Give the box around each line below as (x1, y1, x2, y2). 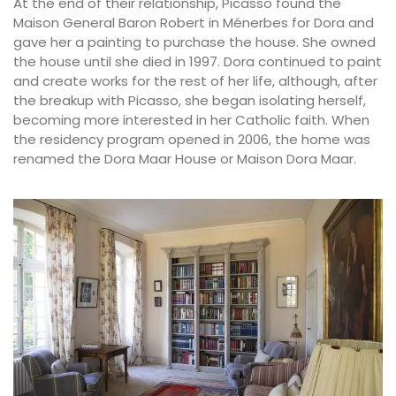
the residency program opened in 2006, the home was (13, 129, 370, 148)
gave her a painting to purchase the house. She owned (13, 32, 376, 51)
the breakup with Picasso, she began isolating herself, (13, 90, 366, 110)
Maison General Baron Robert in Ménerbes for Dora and (13, 12, 374, 32)
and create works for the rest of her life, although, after (13, 71, 377, 90)
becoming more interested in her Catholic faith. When (13, 110, 369, 129)
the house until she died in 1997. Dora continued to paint (13, 51, 382, 71)
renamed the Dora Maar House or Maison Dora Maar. (13, 148, 356, 168)
